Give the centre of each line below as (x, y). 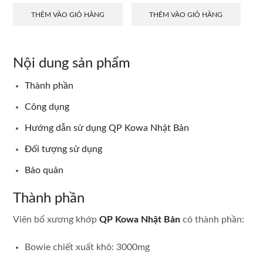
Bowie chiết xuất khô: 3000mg (87, 247)
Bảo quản (44, 171)
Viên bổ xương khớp (56, 219)
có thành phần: (212, 219)
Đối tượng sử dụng (63, 149)
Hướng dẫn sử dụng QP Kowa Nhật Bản (107, 128)
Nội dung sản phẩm (72, 64)
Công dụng (47, 107)
